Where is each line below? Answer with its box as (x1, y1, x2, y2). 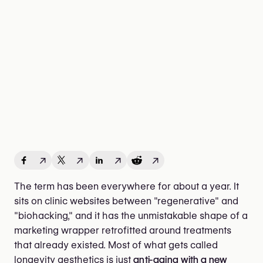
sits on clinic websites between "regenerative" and (14, 195, 238, 207)
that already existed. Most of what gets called (14, 239, 218, 251)
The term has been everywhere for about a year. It (14, 180, 239, 192)
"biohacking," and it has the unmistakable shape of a (14, 210, 248, 221)
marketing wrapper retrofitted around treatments (14, 224, 231, 236)
